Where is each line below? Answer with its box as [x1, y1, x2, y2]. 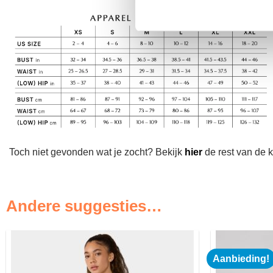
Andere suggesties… [6, 197, 162, 215]
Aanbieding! [213, 253, 270, 264]
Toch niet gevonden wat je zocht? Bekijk [9, 146, 185, 157]
